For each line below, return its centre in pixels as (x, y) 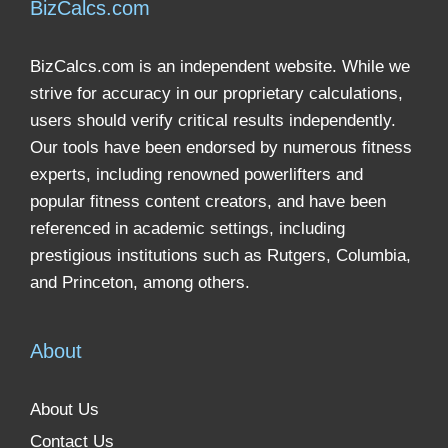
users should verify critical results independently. (213, 120)
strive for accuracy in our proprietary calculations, (216, 93)
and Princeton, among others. (140, 282)
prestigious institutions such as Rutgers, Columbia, (220, 255)
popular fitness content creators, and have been (208, 201)
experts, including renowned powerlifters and (196, 174)
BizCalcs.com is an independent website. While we (220, 66)
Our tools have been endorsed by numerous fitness (221, 147)
